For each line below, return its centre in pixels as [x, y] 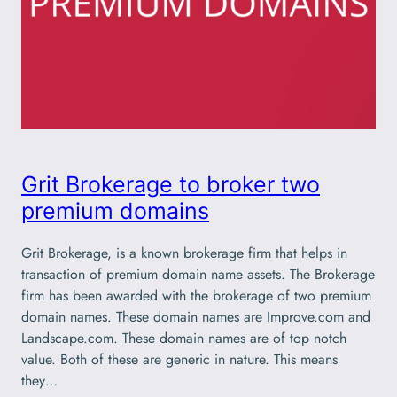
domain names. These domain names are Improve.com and [196, 316]
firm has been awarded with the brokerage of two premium [196, 295]
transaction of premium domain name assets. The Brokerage [198, 274]
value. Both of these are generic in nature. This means [179, 359]
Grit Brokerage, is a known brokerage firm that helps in [184, 253]
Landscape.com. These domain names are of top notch [184, 338]
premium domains [115, 210]
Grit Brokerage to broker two [171, 184]
